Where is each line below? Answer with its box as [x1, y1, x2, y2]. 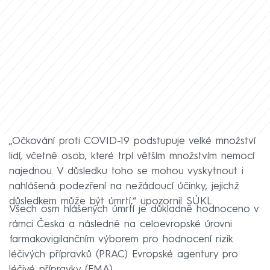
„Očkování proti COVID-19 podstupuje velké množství [9, 136, 256, 146]
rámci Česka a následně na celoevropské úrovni [9, 219, 232, 230]
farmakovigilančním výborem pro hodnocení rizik [9, 234, 233, 245]
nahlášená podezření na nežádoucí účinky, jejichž [9, 181, 239, 192]
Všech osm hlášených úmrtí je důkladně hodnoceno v [9, 204, 259, 215]
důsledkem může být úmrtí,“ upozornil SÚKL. [9, 196, 214, 207]
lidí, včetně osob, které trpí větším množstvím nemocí [9, 151, 254, 162]
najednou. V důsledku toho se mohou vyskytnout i [9, 166, 243, 177]
